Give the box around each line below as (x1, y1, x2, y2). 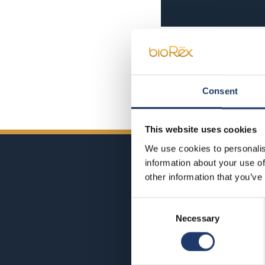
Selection (131, 213, 167, 224)
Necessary (176, 213, 219, 224)
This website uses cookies (144, 124, 257, 135)
